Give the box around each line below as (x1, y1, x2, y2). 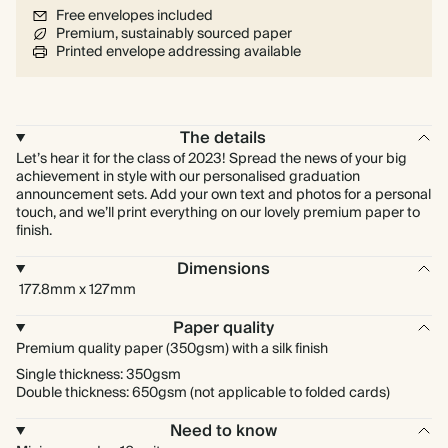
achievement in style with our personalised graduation (16, 165, 360, 189)
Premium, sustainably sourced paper (56, 22, 292, 46)
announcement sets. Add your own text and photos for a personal (16, 183, 431, 207)
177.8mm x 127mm (16, 278, 136, 302)
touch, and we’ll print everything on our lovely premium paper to (16, 201, 420, 225)
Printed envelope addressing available (56, 40, 301, 64)
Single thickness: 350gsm (16, 363, 181, 387)
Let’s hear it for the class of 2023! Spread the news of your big (16, 147, 407, 171)
